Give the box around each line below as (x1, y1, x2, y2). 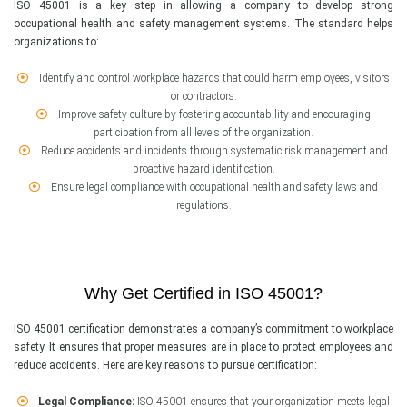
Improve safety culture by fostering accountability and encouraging (55, 108, 371, 122)
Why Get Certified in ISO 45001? (84, 284, 323, 303)
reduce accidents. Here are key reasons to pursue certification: (14, 359, 317, 372)
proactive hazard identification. (132, 163, 275, 176)
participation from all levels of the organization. (94, 126, 313, 140)
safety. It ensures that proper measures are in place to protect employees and (14, 341, 393, 354)
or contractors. (170, 90, 237, 104)
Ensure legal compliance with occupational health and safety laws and (47, 181, 378, 194)
